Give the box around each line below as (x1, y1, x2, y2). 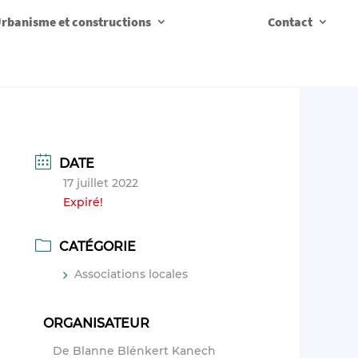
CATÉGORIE (59, 239, 137, 255)
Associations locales (74, 267, 189, 282)
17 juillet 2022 (63, 175, 139, 190)
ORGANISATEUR (43, 316, 150, 332)
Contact (268, 14, 312, 30)
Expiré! (63, 194, 104, 209)
